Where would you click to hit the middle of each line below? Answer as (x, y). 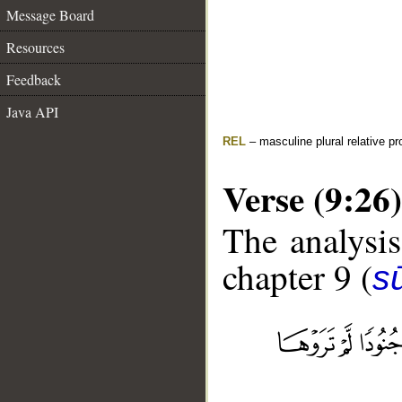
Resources (35, 47)
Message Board (50, 15)
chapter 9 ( (297, 277)
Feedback (34, 79)
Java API (32, 112)
